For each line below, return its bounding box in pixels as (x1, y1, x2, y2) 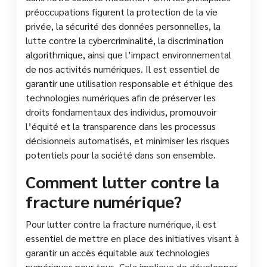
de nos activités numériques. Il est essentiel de (26, 62, 220, 75)
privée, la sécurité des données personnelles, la (26, 19, 221, 32)
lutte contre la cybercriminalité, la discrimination (26, 33, 223, 46)
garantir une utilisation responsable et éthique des (26, 76, 233, 89)
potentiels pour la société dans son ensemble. (26, 148, 216, 161)
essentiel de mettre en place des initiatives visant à (26, 231, 239, 244)
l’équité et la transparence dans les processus (26, 119, 216, 132)
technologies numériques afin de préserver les (26, 91, 216, 104)
